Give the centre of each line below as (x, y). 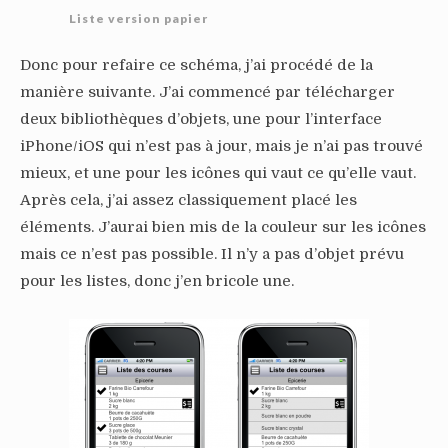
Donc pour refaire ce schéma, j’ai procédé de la (196, 64)
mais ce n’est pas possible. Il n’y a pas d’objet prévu (212, 253)
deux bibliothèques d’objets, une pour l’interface (201, 118)
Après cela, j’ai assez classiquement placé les (188, 199)
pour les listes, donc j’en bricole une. (157, 280)
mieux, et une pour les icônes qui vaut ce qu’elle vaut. (218, 172)
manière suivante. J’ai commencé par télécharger (207, 91)
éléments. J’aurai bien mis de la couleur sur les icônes (223, 226)
